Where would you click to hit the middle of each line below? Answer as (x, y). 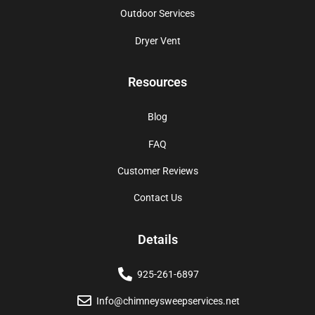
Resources (157, 82)
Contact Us (157, 198)
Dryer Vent (157, 40)
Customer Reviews (157, 171)
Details (157, 239)
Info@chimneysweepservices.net (168, 301)
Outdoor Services (157, 14)
